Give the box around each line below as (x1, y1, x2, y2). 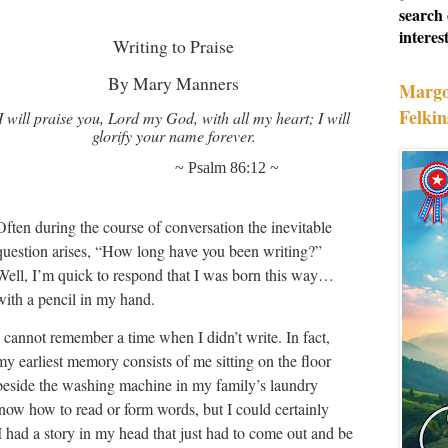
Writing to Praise (113, 33, 235, 58)
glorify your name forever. (91, 124, 256, 146)
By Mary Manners (108, 71, 240, 96)
